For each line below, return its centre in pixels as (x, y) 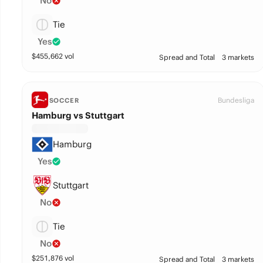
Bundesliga (236, 100)
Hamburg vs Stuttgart (78, 115)
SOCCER (64, 100)
